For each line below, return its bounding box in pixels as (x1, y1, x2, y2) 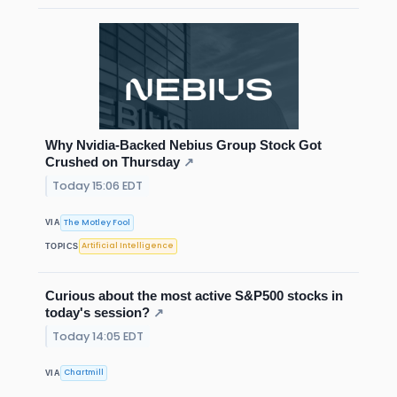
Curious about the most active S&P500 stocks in (45, 287, 343, 303)
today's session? (45, 304, 150, 320)
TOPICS (45, 241, 79, 251)
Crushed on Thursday (45, 154, 180, 170)
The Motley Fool (64, 216, 131, 228)
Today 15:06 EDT (52, 178, 144, 194)
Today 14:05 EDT (52, 328, 144, 344)
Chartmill (64, 367, 105, 378)
